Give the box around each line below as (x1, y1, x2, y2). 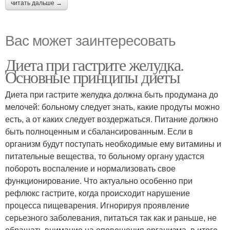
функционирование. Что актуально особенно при (5, 175, 193, 187)
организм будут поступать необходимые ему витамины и (5, 138, 221, 150)
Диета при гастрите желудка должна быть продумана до (5, 88, 218, 101)
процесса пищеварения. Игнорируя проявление (5, 199, 189, 212)
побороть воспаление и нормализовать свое (5, 162, 176, 175)
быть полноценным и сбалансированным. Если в (5, 125, 193, 138)
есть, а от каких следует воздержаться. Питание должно (5, 113, 218, 125)
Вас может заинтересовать (5, 29, 176, 50)
